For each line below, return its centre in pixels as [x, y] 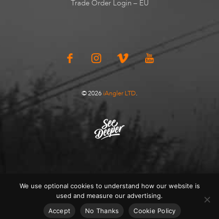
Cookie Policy [155, 210]
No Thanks [102, 210]
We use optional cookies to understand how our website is [109, 186]
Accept [59, 210]
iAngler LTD [120, 93]
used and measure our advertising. [109, 196]
